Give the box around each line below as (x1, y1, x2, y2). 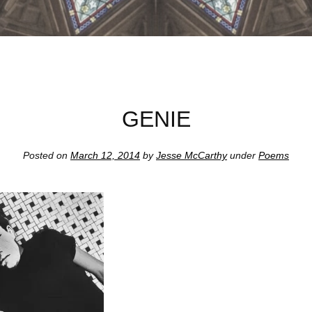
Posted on (23, 150, 70, 162)
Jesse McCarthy (156, 150, 227, 162)
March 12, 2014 (70, 150, 140, 162)
